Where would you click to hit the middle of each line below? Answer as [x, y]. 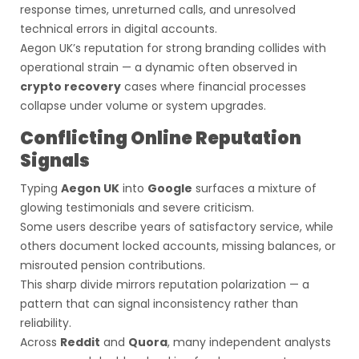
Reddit [80, 342]
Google [170, 188]
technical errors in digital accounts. [119, 29]
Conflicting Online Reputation [161, 138]
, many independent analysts [249, 342]
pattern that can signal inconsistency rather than [159, 304]
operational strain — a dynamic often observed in [159, 67]
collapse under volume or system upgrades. [143, 106]
